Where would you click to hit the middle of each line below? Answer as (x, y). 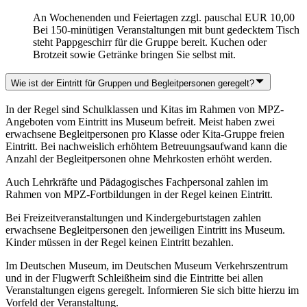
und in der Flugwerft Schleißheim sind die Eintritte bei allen (134, 278)
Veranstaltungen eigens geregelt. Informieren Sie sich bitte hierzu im (152, 290)
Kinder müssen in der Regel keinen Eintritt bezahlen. (120, 242)
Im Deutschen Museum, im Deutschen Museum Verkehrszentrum (147, 266)
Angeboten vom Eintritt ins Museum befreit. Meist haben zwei (140, 122)
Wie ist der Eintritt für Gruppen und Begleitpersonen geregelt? (133, 84)
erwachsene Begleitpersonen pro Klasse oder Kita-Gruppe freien (145, 134)
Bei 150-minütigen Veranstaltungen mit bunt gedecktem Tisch (166, 29)
